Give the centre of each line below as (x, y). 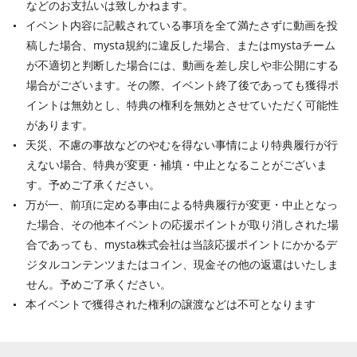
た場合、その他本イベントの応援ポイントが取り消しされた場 (182, 225)
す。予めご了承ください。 (93, 185)
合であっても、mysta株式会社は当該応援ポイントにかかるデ (182, 245)
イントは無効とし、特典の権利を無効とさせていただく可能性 (182, 105)
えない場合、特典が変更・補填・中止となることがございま (177, 165)
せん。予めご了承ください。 (99, 284)
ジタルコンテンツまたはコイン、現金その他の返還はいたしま (182, 265)
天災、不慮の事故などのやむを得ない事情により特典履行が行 (182, 145)
